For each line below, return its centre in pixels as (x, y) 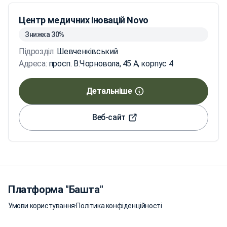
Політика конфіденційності (119, 206)
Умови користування (42, 206)
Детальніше (109, 91)
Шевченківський (87, 51)
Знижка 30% (45, 34)
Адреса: (34, 64)
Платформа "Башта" (56, 190)
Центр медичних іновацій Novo (84, 20)
